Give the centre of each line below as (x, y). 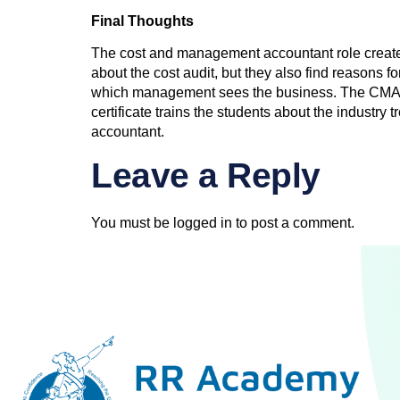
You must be (132, 222)
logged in (203, 222)
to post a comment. (293, 222)
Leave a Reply (206, 175)
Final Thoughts (142, 21)
